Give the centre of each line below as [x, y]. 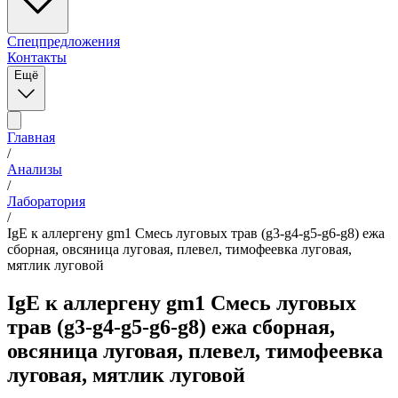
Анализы [35, 169]
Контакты [37, 57]
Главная [31, 137]
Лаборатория [46, 201]
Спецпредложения [64, 41]
